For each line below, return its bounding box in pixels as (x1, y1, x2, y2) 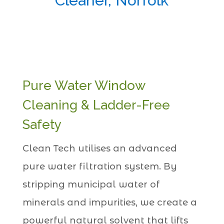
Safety (22, 116, 61, 132)
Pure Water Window (22, 77, 145, 93)
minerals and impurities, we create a (22, 196, 197, 208)
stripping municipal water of (22, 178, 159, 190)
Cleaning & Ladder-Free (22, 97, 170, 112)
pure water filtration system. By (22, 160, 177, 172)
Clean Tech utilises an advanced (22, 142, 177, 154)
